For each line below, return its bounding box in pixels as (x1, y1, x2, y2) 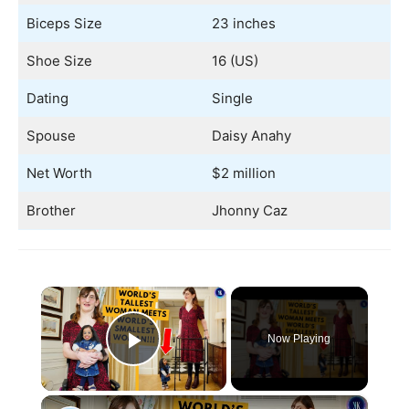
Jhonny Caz (211, 202, 288, 219)
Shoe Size (26, 52, 92, 69)
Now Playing (267, 332, 331, 345)
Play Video (133, 350, 266, 381)
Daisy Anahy (211, 127, 291, 144)
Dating (26, 89, 68, 107)
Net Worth (26, 164, 92, 182)
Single (211, 89, 253, 107)
